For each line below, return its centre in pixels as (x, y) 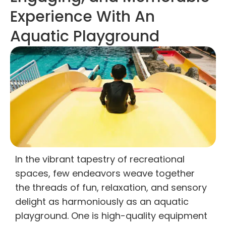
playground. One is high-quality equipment (111, 216)
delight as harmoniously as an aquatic (102, 202)
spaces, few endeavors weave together (105, 173)
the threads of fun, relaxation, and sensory (111, 187)
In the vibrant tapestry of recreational (100, 159)
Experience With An (82, 17)
